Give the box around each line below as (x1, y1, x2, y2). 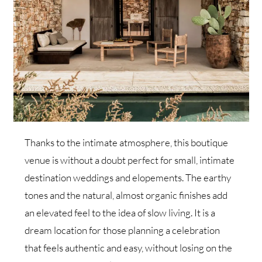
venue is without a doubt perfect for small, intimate (25, 153, 235, 166)
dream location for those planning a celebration (25, 223, 220, 236)
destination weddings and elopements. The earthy (25, 171, 232, 184)
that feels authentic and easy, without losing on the (25, 241, 233, 254)
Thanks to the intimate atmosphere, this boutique (25, 136, 229, 149)
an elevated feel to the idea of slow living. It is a (25, 206, 216, 219)
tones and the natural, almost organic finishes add (25, 188, 228, 201)
